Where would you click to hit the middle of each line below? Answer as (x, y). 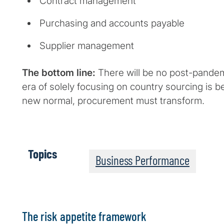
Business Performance (142, 160)
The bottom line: (59, 73)
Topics (42, 154)
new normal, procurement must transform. (113, 101)
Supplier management (87, 46)
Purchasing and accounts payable (112, 23)
